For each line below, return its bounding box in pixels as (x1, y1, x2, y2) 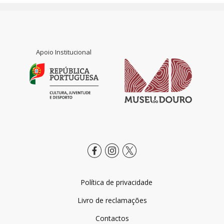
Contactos (95, 213, 129, 223)
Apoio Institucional (36, 47, 91, 56)
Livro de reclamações (77, 195, 147, 205)
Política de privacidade (80, 177, 152, 187)
